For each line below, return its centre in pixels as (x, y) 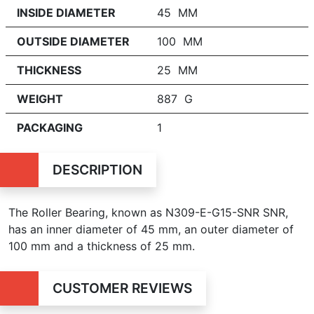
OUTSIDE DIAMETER (73, 41)
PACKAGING (50, 128)
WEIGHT (40, 99)
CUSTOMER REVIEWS (122, 288)
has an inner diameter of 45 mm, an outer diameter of (151, 229)
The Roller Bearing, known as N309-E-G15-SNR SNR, (148, 212)
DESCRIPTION (97, 170)
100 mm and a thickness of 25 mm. (102, 246)
